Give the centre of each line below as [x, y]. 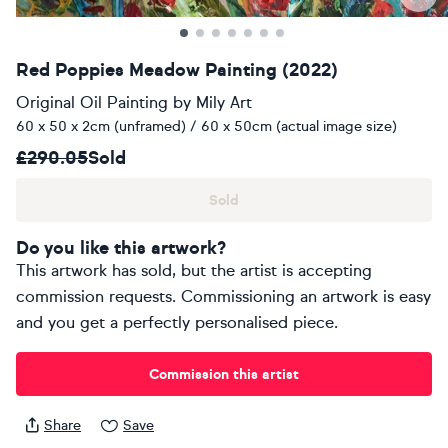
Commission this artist [224, 374]
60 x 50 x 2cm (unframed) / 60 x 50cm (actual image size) [206, 126]
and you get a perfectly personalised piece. [177, 322]
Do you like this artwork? [121, 248]
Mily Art [224, 102]
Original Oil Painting [92, 102]
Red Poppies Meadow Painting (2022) [177, 70]
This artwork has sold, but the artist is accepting [194, 270]
